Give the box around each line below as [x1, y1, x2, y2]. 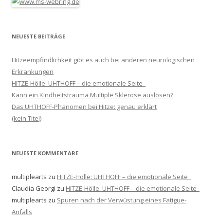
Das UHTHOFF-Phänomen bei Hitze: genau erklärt [12, 102, 157, 111]
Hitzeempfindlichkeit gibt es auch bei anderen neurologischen [12, 55, 195, 64]
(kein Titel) [12, 113, 41, 123]
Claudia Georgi [12, 183, 55, 193]
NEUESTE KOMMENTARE [12, 149, 78, 157]
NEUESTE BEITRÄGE [12, 32, 65, 40]
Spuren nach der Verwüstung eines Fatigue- [57, 195, 186, 204]
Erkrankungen [12, 67, 54, 76]
